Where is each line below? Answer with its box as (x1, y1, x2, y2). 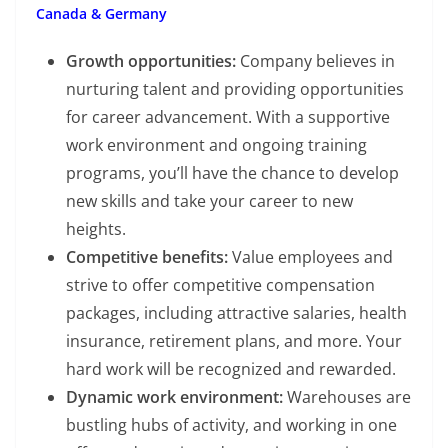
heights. (66, 217, 126, 240)
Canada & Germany (36, 3, 167, 23)
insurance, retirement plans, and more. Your (66, 329, 402, 352)
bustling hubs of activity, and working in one (66, 413, 397, 436)
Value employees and (228, 245, 393, 268)
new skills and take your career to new (66, 189, 353, 212)
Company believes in (236, 49, 395, 72)
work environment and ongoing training (66, 133, 367, 156)
